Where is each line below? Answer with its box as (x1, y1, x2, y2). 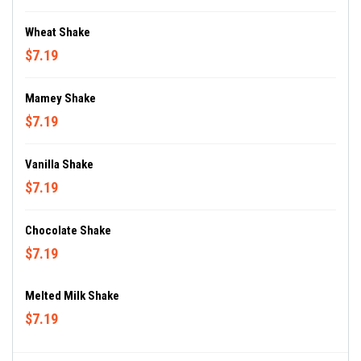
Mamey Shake (25, 91, 96, 106)
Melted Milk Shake (25, 288, 119, 303)
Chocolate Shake (25, 223, 111, 238)
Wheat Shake (25, 25, 90, 39)
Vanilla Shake (25, 157, 93, 172)
